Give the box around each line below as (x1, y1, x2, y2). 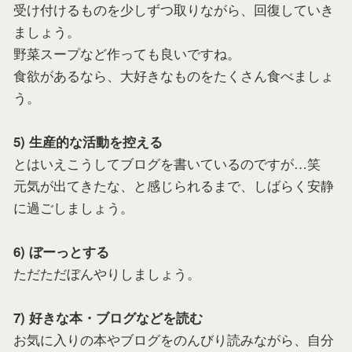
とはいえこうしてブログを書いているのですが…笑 (13, 153, 321, 173)
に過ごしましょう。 (13, 197, 134, 217)
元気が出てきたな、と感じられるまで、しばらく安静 (13, 175, 334, 195)
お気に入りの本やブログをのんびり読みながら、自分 (13, 329, 334, 349)
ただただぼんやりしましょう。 (13, 263, 200, 283)
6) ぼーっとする (13, 242, 109, 261)
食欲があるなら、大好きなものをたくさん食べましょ (13, 65, 334, 85)
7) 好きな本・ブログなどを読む (13, 308, 203, 327)
